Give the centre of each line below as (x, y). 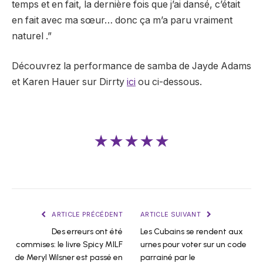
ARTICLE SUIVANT (172, 215)
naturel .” (32, 36)
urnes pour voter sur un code (193, 245)
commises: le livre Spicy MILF (69, 245)
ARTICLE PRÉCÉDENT (86, 215)
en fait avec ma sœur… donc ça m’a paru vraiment (122, 20)
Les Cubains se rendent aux (192, 232)
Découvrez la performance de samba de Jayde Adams (131, 66)
